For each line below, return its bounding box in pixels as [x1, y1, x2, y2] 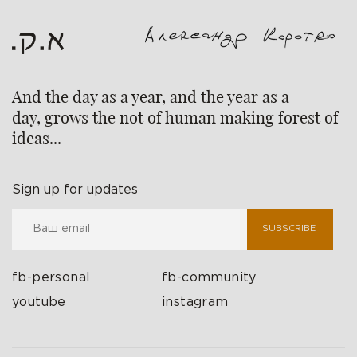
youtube [12, 296, 66, 308]
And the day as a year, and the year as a [12, 84, 289, 107]
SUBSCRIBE [262, 225, 316, 233]
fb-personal [12, 271, 91, 284]
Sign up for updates [12, 183, 138, 196]
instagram [162, 296, 229, 308]
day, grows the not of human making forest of [12, 105, 339, 127]
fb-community [162, 271, 257, 284]
